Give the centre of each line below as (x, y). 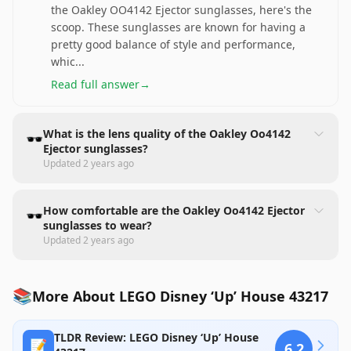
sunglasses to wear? (98, 225)
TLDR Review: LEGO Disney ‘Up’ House (156, 337)
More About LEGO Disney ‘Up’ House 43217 (180, 296)
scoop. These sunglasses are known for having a (178, 27)
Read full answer (95, 84)
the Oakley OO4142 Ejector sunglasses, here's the (181, 10)
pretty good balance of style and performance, (173, 44)
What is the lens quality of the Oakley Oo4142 (167, 134)
